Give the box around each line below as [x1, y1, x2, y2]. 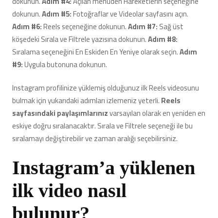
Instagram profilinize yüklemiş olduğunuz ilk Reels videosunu [12, 81, 199, 95]
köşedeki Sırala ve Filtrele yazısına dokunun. [12, 32, 148, 46]
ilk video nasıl [12, 179, 127, 201]
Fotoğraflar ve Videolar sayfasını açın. [73, 6, 188, 21]
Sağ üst [159, 19, 183, 34]
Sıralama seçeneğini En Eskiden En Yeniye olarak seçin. [12, 44, 180, 59]
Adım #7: [128, 19, 159, 34]
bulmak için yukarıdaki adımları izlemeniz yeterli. [12, 93, 161, 108]
